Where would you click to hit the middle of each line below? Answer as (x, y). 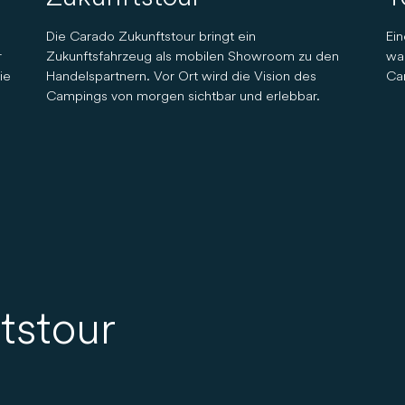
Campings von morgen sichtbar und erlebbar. (183, 95)
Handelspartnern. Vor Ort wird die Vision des (181, 75)
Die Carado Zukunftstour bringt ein (151, 35)
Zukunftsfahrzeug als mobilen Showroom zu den (192, 55)
